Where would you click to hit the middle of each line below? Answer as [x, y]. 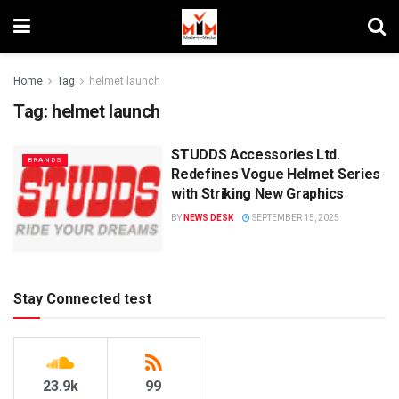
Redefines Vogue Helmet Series [276, 174]
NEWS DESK [209, 218]
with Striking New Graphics [257, 194]
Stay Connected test [82, 298]
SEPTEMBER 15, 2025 [295, 218]
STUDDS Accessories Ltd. [256, 155]
